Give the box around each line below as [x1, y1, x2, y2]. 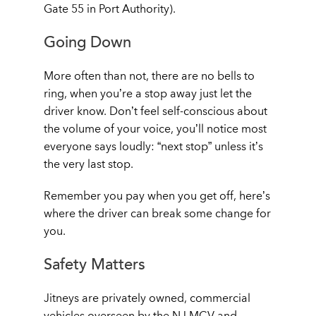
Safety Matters [44, 255, 145, 274]
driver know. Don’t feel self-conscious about [44, 104, 267, 118]
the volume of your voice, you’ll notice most [44, 122, 267, 135]
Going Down [44, 33, 131, 51]
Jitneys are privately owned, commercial [44, 291, 250, 305]
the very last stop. [44, 157, 133, 171]
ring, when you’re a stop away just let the [44, 87, 252, 100]
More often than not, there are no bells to [44, 69, 255, 83]
